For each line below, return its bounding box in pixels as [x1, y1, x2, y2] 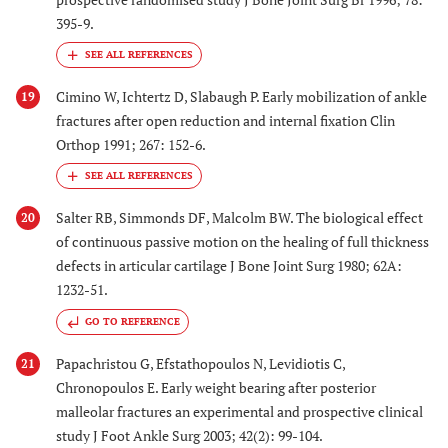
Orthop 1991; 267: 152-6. [56, 135, 206, 155]
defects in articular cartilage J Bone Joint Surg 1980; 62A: [56, 256, 402, 276]
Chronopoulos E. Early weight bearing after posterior [56, 377, 376, 397]
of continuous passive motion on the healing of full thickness [56, 232, 429, 252]
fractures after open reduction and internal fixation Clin [56, 111, 395, 131]
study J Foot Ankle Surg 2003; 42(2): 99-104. [56, 425, 323, 445]
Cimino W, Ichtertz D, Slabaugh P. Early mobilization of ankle [56, 87, 427, 107]
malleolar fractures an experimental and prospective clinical [56, 401, 423, 421]
